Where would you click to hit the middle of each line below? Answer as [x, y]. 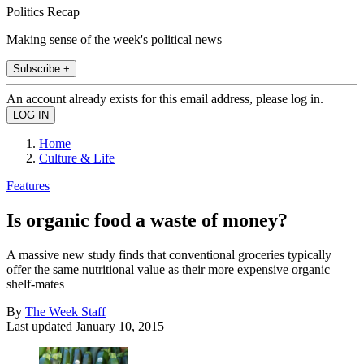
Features [28, 185]
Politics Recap [43, 11]
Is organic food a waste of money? [147, 220]
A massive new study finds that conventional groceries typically [169, 254]
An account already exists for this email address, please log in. [165, 98]
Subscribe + [41, 68]
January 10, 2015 [120, 326]
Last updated [41, 326]
